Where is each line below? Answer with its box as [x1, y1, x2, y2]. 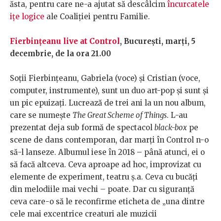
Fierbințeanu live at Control [10, 37, 120, 46]
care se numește [10, 110, 73, 120]
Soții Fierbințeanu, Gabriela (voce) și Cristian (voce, [10, 74, 200, 83]
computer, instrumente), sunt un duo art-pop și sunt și [10, 86, 209, 96]
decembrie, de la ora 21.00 [10, 49, 111, 59]
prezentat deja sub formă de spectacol [10, 123, 154, 133]
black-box [154, 123, 187, 133]
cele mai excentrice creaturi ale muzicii [10, 209, 157, 219]
